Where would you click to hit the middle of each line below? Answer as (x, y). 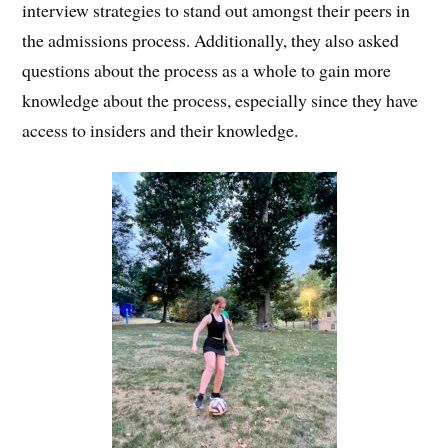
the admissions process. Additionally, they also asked (211, 40)
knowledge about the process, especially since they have (220, 100)
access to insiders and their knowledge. (160, 130)
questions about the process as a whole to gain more (207, 70)
